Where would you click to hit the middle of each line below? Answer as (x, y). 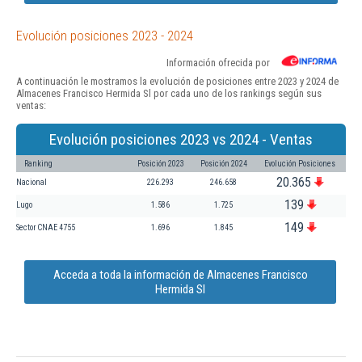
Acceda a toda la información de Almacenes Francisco (180, 274)
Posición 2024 (224, 163)
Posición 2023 (161, 163)
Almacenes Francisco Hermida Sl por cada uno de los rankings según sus (169, 93)
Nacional (32, 182)
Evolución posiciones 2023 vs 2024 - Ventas (181, 139)
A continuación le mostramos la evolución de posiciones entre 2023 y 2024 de (177, 81)
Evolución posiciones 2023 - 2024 (105, 35)
